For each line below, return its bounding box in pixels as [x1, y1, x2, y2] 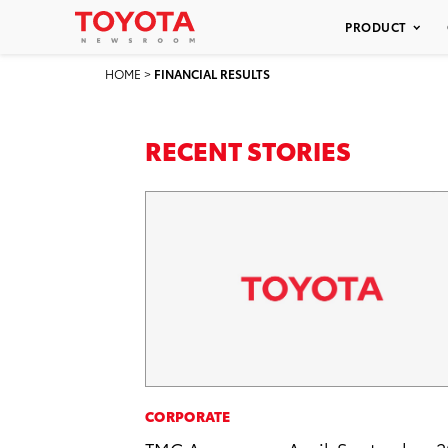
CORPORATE [145, 405, 231, 426]
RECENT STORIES [145, 132, 351, 167]
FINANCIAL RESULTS [154, 65, 270, 82]
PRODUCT [345, 18, 407, 35]
